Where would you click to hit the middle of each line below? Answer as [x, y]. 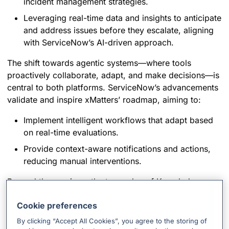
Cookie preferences [57, 206]
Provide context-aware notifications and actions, [117, 149]
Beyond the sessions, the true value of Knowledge [104, 182]
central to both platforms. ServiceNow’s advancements [113, 88]
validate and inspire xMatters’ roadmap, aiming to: [104, 100]
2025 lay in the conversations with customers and [103, 194]
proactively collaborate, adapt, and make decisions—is [113, 75]
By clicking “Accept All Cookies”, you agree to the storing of [112, 221]
